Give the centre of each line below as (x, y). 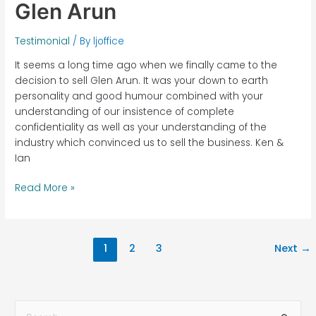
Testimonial (43, 42)
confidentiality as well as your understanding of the (141, 127)
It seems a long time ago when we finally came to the (146, 65)
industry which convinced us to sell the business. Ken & (150, 142)
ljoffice (109, 42)
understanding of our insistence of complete (125, 111)
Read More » (45, 188)
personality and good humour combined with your (139, 96)
